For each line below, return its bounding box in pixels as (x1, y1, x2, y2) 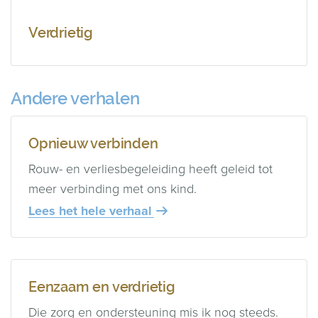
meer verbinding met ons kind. (28, 179, 197, 198)
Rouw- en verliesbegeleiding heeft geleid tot (28, 159, 273, 178)
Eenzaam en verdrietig (28, 278, 175, 295)
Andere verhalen (11, 88, 140, 108)
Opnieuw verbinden (28, 134, 158, 152)
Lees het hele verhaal (28, 201, 152, 220)
